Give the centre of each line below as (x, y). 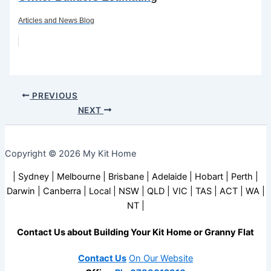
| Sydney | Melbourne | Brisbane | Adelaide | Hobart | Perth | (135, 177)
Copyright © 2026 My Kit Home (70, 153)
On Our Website (161, 258)
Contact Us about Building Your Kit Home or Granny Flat (135, 232)
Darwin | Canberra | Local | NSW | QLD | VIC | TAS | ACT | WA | (135, 191)
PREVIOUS (54, 95)
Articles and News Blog (57, 21)
